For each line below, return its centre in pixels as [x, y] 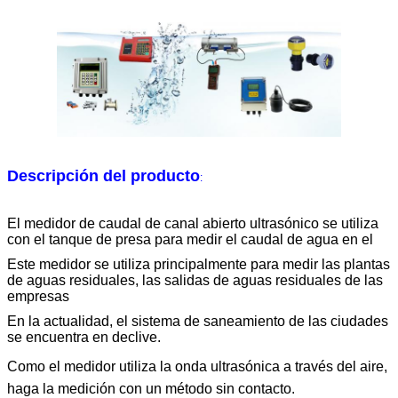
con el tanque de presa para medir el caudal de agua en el [190, 239]
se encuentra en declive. [84, 337]
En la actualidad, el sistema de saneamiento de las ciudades [198, 321]
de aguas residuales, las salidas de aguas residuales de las [195, 280]
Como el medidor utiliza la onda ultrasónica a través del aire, [197, 366]
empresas [38, 296]
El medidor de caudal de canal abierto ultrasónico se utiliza [193, 223]
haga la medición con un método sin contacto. [151, 388]
